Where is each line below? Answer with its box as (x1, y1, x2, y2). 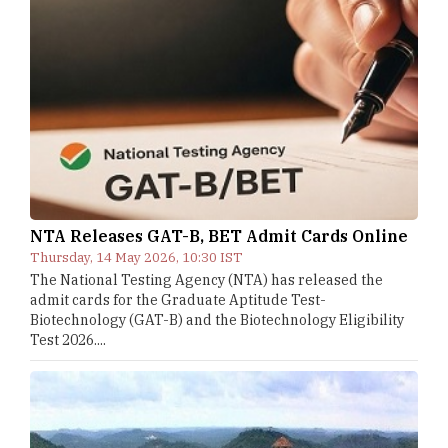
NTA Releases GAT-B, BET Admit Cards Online (30, 226, 408, 246)
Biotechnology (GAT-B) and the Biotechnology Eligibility (30, 311, 404, 329)
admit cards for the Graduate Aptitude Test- (30, 291, 326, 309)
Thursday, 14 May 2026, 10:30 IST (30, 249, 243, 266)
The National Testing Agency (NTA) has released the (30, 271, 383, 289)
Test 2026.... (30, 331, 106, 349)
